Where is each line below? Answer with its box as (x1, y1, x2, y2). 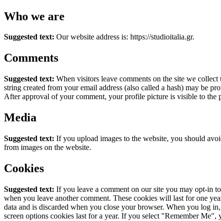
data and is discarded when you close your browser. (4, 202, 166, 211)
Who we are (4, 9, 65, 23)
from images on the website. (4, 143, 91, 152)
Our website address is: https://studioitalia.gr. (56, 33, 194, 41)
